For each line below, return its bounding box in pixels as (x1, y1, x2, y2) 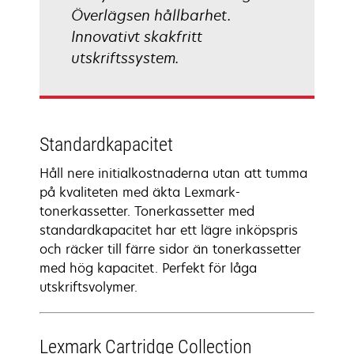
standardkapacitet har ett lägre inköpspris (40, 221, 298, 239)
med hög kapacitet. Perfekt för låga (40, 259, 257, 277)
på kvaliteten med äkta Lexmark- (40, 183, 240, 201)
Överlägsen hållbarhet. (71, 6, 230, 24)
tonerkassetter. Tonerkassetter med (40, 202, 254, 220)
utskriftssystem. (71, 48, 179, 67)
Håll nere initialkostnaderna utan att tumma (40, 164, 307, 182)
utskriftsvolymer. (40, 278, 137, 296)
